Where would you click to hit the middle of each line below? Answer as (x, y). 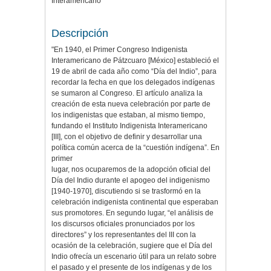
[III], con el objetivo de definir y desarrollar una (127, 137)
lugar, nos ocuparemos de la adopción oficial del (131, 170)
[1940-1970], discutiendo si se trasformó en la (126, 191)
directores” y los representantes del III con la (124, 235)
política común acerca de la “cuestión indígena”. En (135, 148)
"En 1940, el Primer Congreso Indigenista (119, 50)
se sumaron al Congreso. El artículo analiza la (127, 93)
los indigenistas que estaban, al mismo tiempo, (128, 115)
